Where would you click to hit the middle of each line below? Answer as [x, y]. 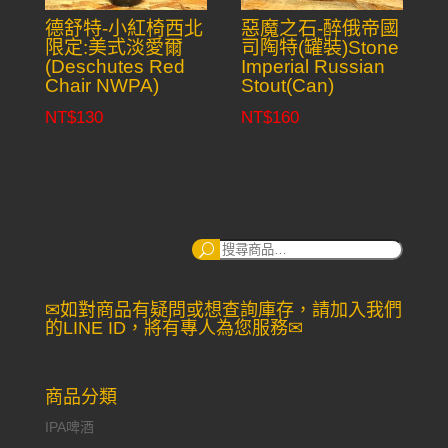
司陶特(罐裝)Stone [320, 48]
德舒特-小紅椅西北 [123, 29]
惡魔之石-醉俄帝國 [320, 29]
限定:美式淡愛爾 [113, 48]
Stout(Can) [288, 86]
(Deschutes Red [114, 67]
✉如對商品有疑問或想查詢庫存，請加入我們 [223, 310]
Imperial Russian [313, 67]
